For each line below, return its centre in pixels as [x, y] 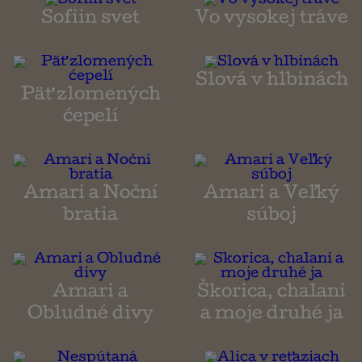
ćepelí [90, 118]
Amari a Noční [90, 195]
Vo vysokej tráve [271, 20]
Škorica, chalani [271, 294]
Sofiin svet [90, 20]
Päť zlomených [90, 97]
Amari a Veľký [271, 195]
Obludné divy [90, 316]
